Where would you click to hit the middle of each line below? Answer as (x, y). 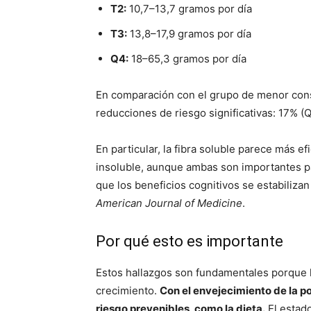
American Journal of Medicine (169, 203)
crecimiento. (128, 291)
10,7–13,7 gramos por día (189, 9)
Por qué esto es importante (190, 241)
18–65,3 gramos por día (187, 59)
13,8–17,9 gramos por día (189, 34)
